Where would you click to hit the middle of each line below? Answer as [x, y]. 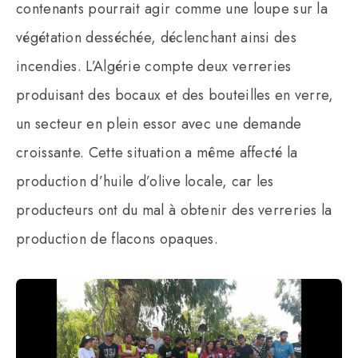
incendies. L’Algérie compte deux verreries [154, 66]
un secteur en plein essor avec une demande [159, 123]
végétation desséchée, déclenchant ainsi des [156, 37]
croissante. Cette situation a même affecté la [157, 152]
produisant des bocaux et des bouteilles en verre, [175, 95]
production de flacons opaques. [117, 239]
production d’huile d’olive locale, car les [145, 181]
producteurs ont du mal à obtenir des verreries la [174, 210]
